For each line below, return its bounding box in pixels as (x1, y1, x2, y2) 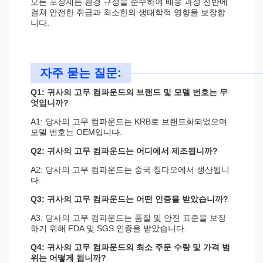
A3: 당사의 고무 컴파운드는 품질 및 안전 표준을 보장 (31, 213, 226, 222)
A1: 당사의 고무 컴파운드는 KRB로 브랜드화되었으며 (31, 117, 227, 126)
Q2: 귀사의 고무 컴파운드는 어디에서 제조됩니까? (31, 146, 218, 156)
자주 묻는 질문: (40, 66, 122, 79)
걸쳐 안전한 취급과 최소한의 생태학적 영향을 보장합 (31, 8, 225, 17)
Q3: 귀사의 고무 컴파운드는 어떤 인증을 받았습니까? (31, 194, 228, 204)
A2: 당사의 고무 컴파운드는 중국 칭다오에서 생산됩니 (31, 165, 230, 174)
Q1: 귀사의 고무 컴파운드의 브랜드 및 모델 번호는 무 (31, 87, 228, 97)
